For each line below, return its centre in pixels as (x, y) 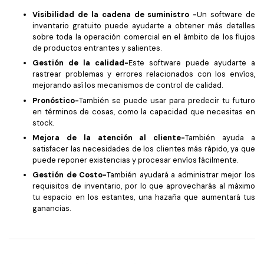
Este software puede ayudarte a (192, 63)
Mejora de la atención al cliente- (109, 137)
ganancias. (52, 209)
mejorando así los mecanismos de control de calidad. (128, 85)
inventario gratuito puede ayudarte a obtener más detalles (144, 25)
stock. (43, 123)
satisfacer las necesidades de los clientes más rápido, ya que (144, 148)
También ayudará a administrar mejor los (181, 175)
